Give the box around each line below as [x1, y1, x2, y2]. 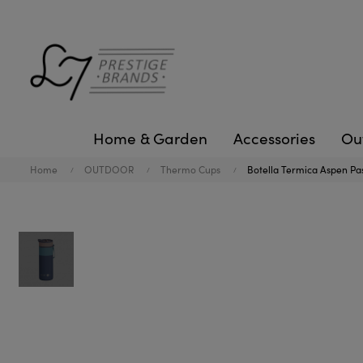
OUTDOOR [84, 163, 134, 176]
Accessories [233, 127, 315, 148]
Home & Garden [93, 127, 207, 148]
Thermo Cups [160, 163, 220, 176]
